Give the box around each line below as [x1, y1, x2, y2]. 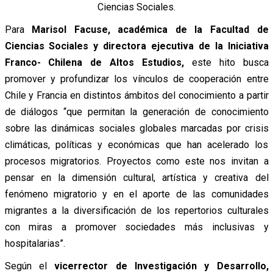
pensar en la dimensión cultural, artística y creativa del [4, 172, 269, 184]
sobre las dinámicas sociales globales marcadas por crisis [4, 122, 269, 135]
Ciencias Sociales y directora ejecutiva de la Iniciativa [4, 40, 269, 52]
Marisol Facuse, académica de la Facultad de [24, 24, 269, 36]
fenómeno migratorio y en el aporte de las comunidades [4, 188, 269, 200]
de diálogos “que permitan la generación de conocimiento [4, 106, 269, 118]
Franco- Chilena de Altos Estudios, [4, 57, 184, 69]
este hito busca [183, 57, 269, 69]
